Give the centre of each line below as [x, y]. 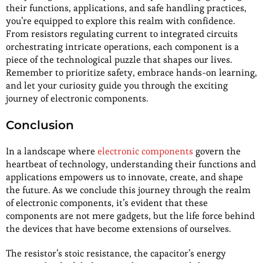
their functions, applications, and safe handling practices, [126, 8]
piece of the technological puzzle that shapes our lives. [119, 60]
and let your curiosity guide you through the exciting [117, 86]
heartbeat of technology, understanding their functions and [131, 164]
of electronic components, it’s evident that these [107, 203]
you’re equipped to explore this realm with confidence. [120, 21]
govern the [217, 151]
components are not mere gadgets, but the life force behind [130, 216]
